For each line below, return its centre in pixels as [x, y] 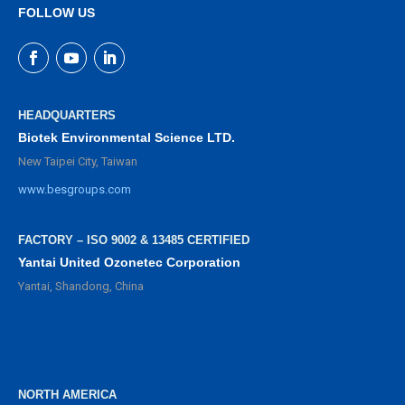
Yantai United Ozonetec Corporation [129, 262]
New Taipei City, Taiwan [78, 161]
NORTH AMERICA [67, 395]
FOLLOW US [57, 12]
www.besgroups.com [75, 189]
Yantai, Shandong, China [81, 286]
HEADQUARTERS [67, 115]
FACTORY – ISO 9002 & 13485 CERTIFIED [134, 240]
